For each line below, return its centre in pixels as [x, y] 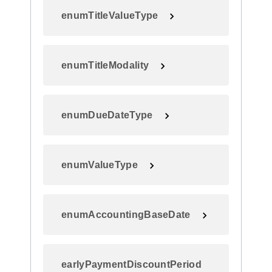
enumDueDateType [107, 115]
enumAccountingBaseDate [126, 215]
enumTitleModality [105, 65]
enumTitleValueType [110, 15]
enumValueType [100, 165]
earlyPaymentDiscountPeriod [131, 264]
